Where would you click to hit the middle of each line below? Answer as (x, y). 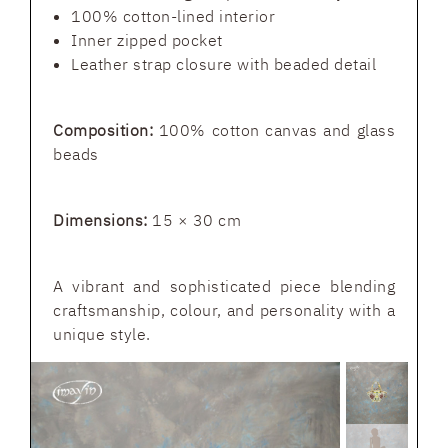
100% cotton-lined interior (173, 16)
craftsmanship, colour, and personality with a (224, 310)
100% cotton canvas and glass (274, 130)
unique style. (102, 334)
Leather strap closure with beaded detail (223, 64)
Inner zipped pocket (147, 40)
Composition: (103, 130)
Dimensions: (100, 220)
